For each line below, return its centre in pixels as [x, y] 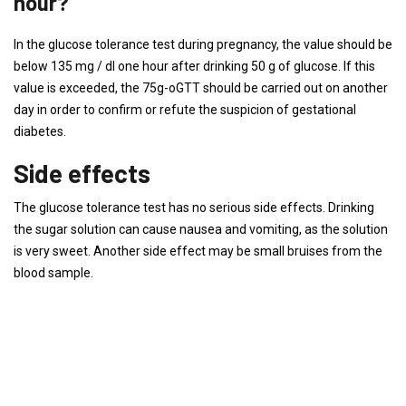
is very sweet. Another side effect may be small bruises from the [198, 251]
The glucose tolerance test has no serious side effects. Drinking [194, 208]
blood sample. [53, 273]
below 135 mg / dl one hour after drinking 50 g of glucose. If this [194, 66]
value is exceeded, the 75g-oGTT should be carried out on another [201, 88]
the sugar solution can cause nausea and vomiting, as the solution [201, 229]
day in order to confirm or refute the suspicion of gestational [185, 110]
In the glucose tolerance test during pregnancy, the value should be [203, 44]
